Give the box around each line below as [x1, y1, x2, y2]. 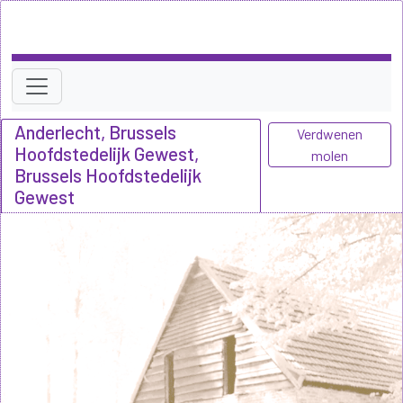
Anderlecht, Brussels [14, 120, 176, 143]
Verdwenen [297, 124, 363, 142]
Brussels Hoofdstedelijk [14, 163, 201, 186]
